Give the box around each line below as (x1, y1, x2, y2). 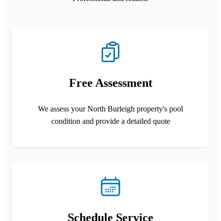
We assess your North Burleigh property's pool (38, 104, 183, 113)
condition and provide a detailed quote (51, 116, 170, 125)
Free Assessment (69, 76, 152, 89)
